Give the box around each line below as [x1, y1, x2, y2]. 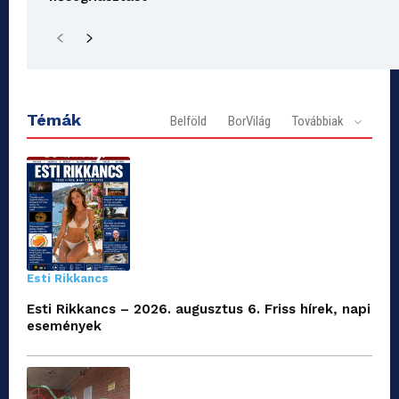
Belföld [170, 112, 207, 129]
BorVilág [228, 112, 271, 129]
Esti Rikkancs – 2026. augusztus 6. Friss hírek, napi [27, 300, 370, 317]
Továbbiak [292, 112, 344, 129]
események [27, 317, 102, 334]
